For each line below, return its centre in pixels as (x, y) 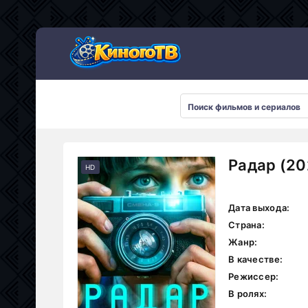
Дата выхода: (259, 208)
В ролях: (248, 294)
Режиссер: (254, 276)
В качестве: (256, 259)
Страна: (246, 225)
